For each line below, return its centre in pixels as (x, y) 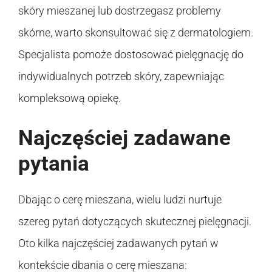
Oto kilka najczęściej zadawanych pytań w (118, 243)
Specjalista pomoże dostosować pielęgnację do (131, 54)
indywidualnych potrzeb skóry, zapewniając (121, 76)
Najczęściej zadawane (124, 138)
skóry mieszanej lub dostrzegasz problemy (120, 10)
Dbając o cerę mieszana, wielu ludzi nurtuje (120, 199)
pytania (54, 163)
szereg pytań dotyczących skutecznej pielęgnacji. (135, 221)
